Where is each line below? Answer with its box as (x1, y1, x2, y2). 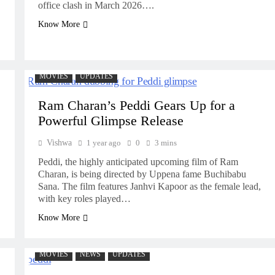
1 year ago (86, 138, 121, 147)
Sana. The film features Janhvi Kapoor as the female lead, (37, 181, 261, 192)
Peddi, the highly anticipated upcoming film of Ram (37, 157, 238, 167)
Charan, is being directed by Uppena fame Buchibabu (37, 169, 246, 179)
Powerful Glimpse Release (37, 114, 184, 128)
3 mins (154, 138, 177, 147)
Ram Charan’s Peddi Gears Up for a (37, 98, 235, 113)
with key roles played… (37, 193, 131, 204)
